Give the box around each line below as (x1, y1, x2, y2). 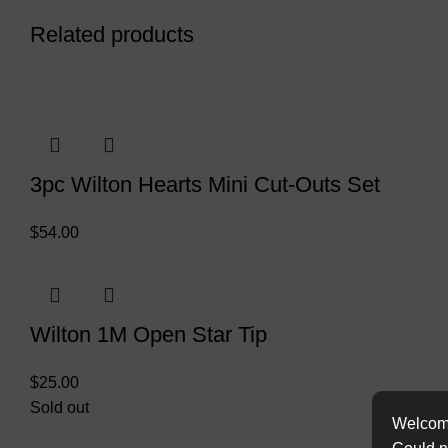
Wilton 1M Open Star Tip (30, 322, 267, 348)
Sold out (30, 399, 89, 417)
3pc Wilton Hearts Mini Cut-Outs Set (30, 172, 380, 198)
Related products (30, 22, 194, 48)
